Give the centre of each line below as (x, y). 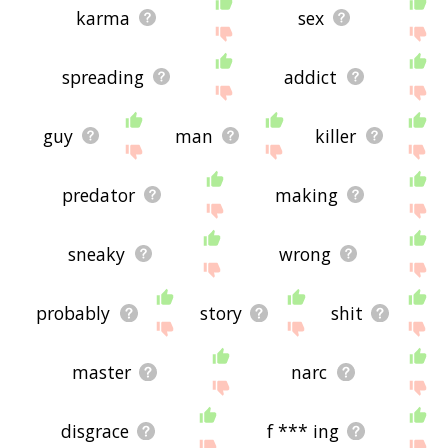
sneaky (97, 253)
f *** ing (302, 430)
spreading (102, 76)
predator (98, 194)
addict (311, 76)
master (101, 371)
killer (336, 135)
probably (73, 312)
